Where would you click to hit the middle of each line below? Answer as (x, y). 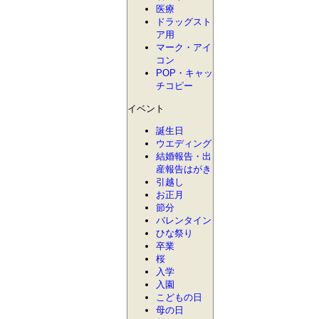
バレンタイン (184, 220)
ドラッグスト (184, 22)
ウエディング (184, 143)
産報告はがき (184, 169)
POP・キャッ (184, 73)
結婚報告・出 (184, 156)
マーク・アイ (184, 48)
